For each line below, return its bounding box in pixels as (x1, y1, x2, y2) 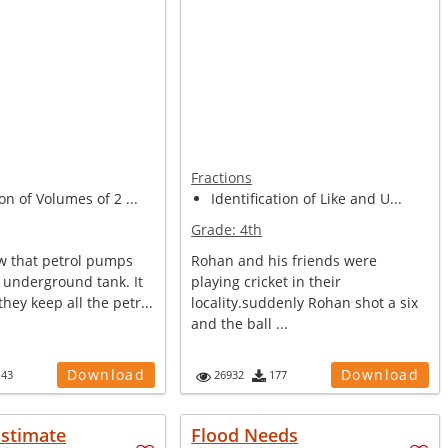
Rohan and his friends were (191, 251, 378, 270)
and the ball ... (191, 314, 289, 333)
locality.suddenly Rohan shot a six (191, 293, 419, 312)
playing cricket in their (191, 272, 342, 291)
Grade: (191, 220, 241, 239)
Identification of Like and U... (211, 189, 403, 208)
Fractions (191, 168, 253, 187)
